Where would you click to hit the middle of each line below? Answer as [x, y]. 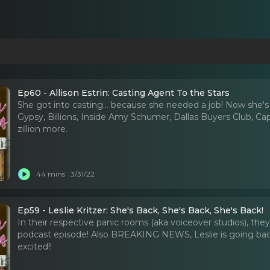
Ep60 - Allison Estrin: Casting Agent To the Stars [124, 93]
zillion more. [43, 129]
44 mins [51, 174]
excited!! [35, 247]
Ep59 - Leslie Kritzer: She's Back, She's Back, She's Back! [141, 211]
